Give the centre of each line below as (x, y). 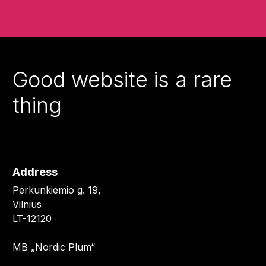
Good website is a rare (122, 80)
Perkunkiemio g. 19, (56, 190)
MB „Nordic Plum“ (53, 247)
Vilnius (27, 205)
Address (35, 172)
